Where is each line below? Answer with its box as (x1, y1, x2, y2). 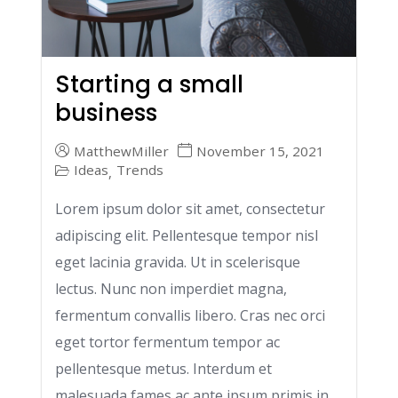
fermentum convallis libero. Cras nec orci (55, 306, 325, 325)
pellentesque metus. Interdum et (55, 359, 272, 378)
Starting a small (55, 68, 243, 100)
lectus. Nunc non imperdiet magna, (55, 279, 287, 298)
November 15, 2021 (196, 141, 324, 160)
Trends (116, 161, 163, 179)
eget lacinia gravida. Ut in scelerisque (55, 252, 300, 272)
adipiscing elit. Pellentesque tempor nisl (55, 226, 318, 245)
